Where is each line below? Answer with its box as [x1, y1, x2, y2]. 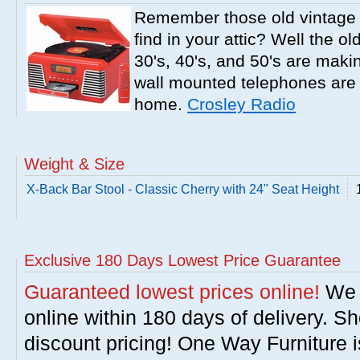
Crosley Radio [187, 95, 296, 113]
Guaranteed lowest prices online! [24, 280, 320, 303]
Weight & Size [24, 155, 125, 173]
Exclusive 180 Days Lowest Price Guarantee [24, 252, 341, 269]
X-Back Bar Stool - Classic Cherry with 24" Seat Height [27, 182, 339, 196]
